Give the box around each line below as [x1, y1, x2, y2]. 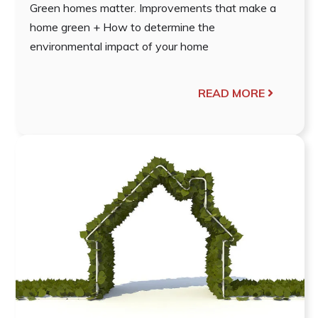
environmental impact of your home [30, 38, 209, 53]
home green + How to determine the [30, 19, 215, 34]
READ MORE [197, 85, 265, 100]
